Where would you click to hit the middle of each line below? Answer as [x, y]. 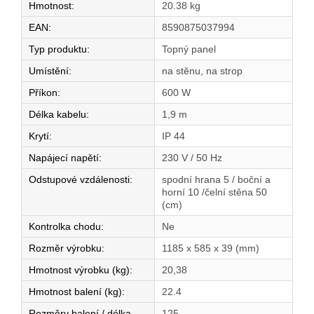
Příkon [43, 93]
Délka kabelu [57, 115]
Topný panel [189, 49]
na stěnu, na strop [202, 71]
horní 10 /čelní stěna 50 [214, 192]
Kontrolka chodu [65, 227]
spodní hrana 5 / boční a [216, 180]
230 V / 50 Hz [192, 158]
